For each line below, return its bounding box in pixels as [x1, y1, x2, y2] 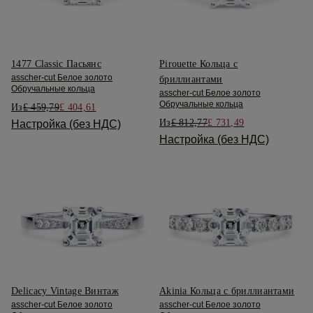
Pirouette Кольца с [159, 59, 238, 70]
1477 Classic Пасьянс [11, 59, 101, 70]
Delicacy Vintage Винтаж [11, 286, 119, 297]
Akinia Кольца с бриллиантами [159, 286, 295, 297]
